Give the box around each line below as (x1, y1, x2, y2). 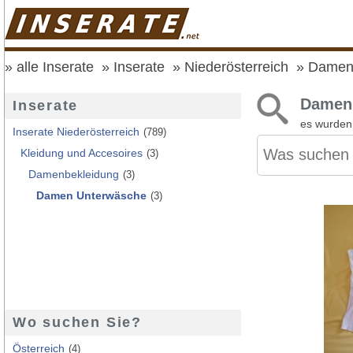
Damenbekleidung (28, 167, 119, 180)
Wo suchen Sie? (13, 314, 142, 330)
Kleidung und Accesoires (20, 146, 143, 159)
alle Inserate (17, 59, 94, 75)
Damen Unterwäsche (36, 188, 147, 202)
